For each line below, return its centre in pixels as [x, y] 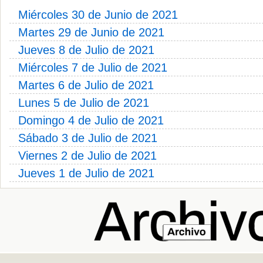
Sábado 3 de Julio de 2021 [88, 138]
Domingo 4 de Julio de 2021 [91, 120]
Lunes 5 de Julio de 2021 [84, 103]
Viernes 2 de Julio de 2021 [87, 156]
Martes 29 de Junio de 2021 [91, 32]
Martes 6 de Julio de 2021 [86, 85]
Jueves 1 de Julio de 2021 [86, 173]
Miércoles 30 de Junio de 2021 [98, 15]
